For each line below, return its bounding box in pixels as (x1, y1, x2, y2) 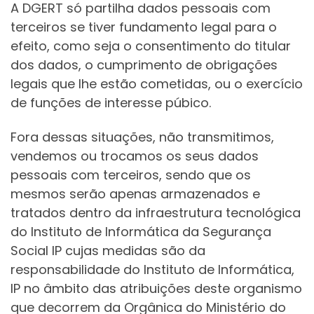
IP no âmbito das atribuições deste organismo (11, 280, 302, 297)
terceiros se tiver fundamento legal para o (11, 18, 277, 36)
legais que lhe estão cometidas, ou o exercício (11, 74, 303, 93)
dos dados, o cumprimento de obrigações (11, 55, 278, 74)
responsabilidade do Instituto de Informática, (11, 261, 294, 278)
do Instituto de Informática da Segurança (11, 223, 271, 240)
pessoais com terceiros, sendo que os (11, 166, 251, 184)
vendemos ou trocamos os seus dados (11, 147, 259, 165)
